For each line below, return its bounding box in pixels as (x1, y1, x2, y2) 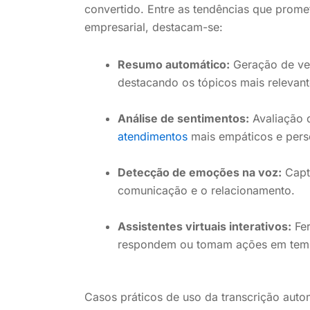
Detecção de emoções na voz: (118, 165, 282, 179)
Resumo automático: (118, 57, 230, 71)
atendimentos (118, 129, 188, 143)
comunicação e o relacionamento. (118, 183, 295, 197)
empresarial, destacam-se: (84, 19, 223, 34)
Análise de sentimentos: (118, 111, 249, 125)
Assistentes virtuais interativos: (118, 219, 291, 233)
